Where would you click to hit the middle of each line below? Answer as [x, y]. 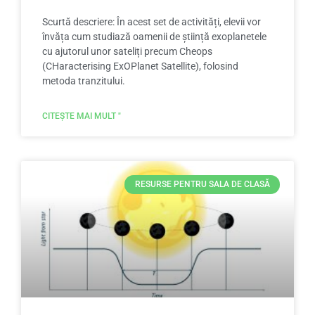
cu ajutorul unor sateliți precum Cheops [127, 52]
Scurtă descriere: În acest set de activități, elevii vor [152, 22]
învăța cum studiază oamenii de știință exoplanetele [154, 37]
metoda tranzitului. [84, 81]
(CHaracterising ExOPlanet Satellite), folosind [140, 66]
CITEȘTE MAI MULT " [82, 116]
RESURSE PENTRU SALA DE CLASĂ [202, 185]
